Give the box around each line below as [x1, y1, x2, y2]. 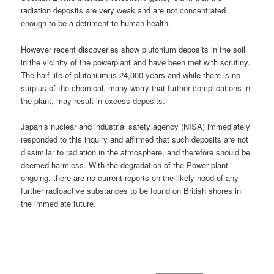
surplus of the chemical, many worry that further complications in [21, 81, 251, 94]
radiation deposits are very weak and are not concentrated [21, 4, 226, 17]
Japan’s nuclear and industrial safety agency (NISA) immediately [21, 120, 251, 132]
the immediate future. [21, 197, 97, 209]
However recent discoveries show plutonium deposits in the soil [21, 43, 246, 55]
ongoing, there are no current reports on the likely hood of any [21, 171, 239, 183]
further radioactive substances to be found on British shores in [21, 184, 242, 196]
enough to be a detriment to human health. [21, 17, 171, 29]
